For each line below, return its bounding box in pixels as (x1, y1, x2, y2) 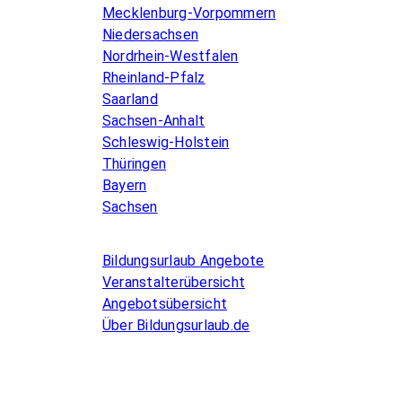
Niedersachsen (102, 25, 199, 43)
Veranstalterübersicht (102, 273, 246, 291)
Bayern (102, 176, 147, 194)
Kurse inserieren (121, 362, 221, 380)
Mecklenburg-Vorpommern (102, 4, 276, 22)
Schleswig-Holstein (102, 133, 230, 151)
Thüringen (102, 154, 167, 172)
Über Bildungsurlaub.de (102, 316, 250, 334)
